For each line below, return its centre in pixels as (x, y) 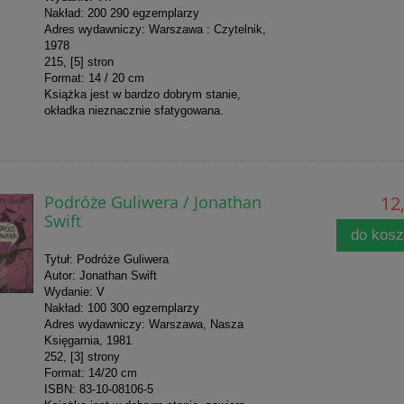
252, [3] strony (82, 357)
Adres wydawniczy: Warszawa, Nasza (143, 325)
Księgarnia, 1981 (87, 341)
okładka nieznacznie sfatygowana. (133, 111)
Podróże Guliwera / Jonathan (152, 202)
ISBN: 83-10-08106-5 (98, 390)
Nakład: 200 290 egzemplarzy (121, 14)
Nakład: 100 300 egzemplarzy (121, 308)
